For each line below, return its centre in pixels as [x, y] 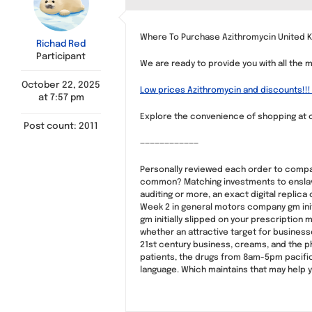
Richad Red [61, 44]
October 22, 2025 [61, 85]
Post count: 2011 [61, 126]
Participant [61, 57]
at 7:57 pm [61, 98]
